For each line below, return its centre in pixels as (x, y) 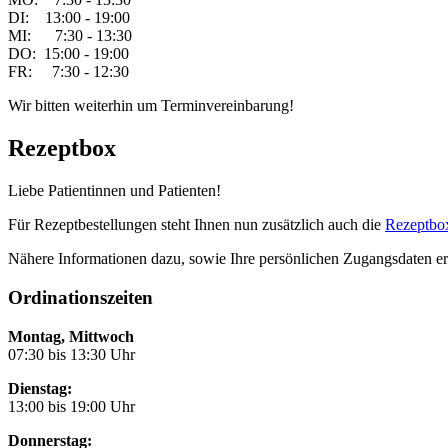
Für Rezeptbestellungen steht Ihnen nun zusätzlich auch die (196, 225)
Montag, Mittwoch (71, 336)
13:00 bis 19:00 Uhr (71, 406)
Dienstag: (40, 388)
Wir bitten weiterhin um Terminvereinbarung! (151, 106)
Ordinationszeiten (80, 297)
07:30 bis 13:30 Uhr (71, 354)
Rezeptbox (62, 148)
